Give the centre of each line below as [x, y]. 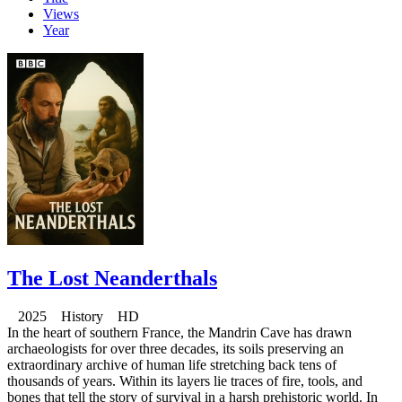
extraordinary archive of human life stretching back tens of [172, 365]
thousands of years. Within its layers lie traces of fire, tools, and [185, 381]
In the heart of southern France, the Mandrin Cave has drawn [179, 333]
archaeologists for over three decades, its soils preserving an [175, 349]
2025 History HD [73, 317]
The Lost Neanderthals [112, 279]
